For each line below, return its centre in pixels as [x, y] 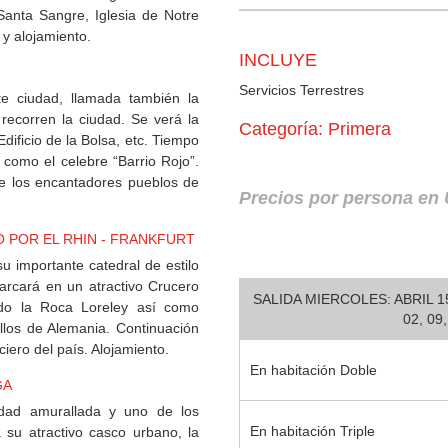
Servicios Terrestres [301, 90]
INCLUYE [278, 60]
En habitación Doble [313, 370]
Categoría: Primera [315, 129]
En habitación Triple [312, 431]
